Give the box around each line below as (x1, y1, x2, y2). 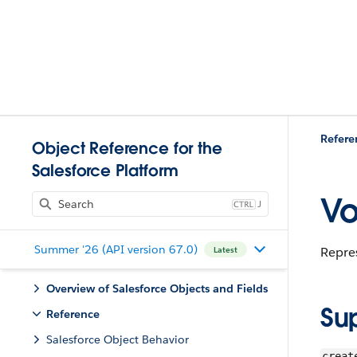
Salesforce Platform (32, 160, 178, 181)
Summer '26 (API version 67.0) (33, 241, 198, 257)
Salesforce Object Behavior (46, 332, 189, 347)
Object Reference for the (32, 138, 223, 159)
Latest (213, 244, 237, 255)
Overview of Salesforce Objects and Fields (46, 281, 268, 296)
